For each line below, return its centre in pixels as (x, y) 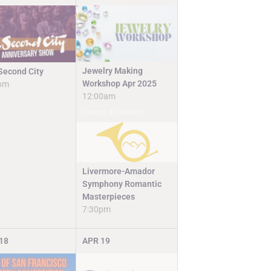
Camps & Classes (113, 113)
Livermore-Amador (119, 171)
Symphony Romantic (122, 184)
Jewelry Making (113, 71)
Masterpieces (109, 197)
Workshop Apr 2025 (120, 84)
